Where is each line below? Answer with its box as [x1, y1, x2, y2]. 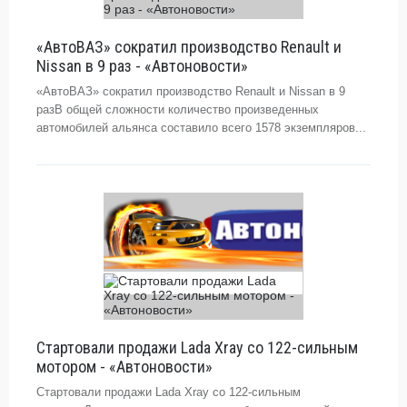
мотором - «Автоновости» [36, 357, 213, 376]
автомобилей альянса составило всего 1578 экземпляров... [36, 121, 366, 134]
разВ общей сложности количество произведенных [36, 103, 319, 116]
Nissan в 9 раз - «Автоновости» [36, 56, 248, 75]
